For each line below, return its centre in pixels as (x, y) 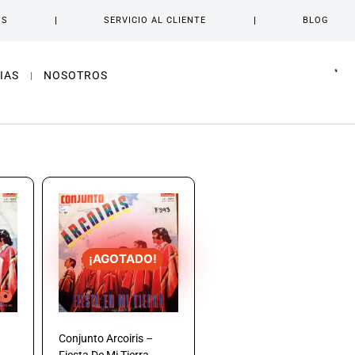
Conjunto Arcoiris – (105, 339)
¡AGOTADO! (122, 258)
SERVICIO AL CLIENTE (155, 20)
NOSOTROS (75, 75)
